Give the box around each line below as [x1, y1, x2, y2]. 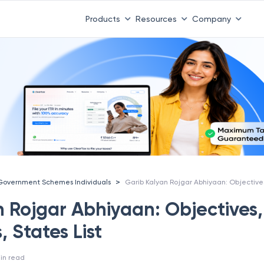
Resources [135, 14, 177, 24]
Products [85, 14, 120, 24]
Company [192, 14, 231, 24]
